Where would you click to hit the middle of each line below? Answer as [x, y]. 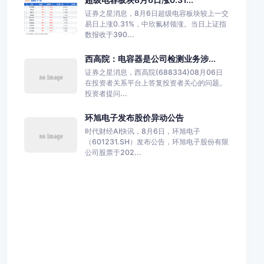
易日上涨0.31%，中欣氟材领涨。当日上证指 [155, 24]
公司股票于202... [113, 152]
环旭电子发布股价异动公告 [134, 118]
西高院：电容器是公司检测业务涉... [150, 59]
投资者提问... [106, 93]
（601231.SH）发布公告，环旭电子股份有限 [156, 141]
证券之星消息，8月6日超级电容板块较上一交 [156, 13]
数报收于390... [109, 34]
